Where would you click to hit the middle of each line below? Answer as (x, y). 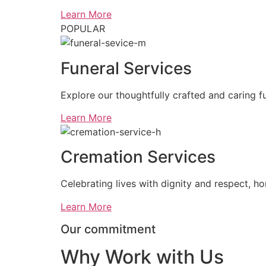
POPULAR (83, 29)
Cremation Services (138, 157)
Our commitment (108, 229)
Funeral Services (126, 68)
